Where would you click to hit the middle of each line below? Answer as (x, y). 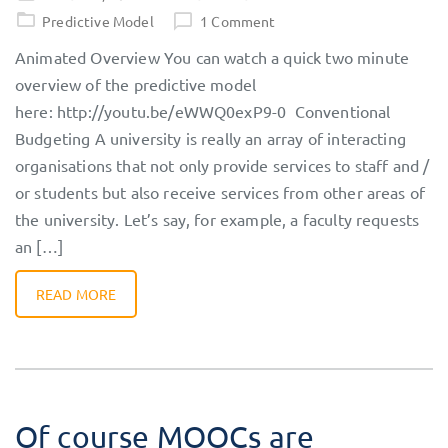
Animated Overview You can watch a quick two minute (212, 57)
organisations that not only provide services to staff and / (222, 165)
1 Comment (238, 21)
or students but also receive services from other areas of (220, 192)
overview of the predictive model (136, 84)
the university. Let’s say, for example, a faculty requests (217, 219)
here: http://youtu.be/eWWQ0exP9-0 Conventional (203, 111)
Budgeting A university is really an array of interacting (210, 138)
